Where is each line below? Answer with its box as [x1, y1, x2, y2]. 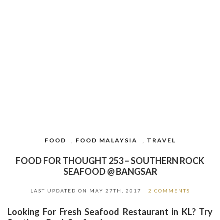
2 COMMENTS [148, 188, 190, 194]
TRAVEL [146, 137, 176, 144]
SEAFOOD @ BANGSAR [63, 166, 157, 177]
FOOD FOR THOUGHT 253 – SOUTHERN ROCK [16, 155, 204, 166]
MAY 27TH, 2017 [89, 188, 141, 194]
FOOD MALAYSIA [75, 137, 137, 144]
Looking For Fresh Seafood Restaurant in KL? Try [7, 206, 213, 218]
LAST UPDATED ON [30, 188, 89, 194]
